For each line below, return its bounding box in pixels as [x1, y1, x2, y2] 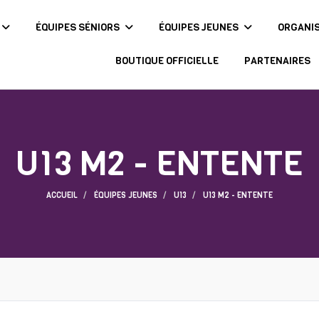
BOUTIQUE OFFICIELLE [115, 54, 219, 68]
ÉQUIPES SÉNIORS [35, 21, 122, 34]
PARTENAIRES [244, 54, 310, 68]
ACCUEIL [46, 190, 78, 201]
